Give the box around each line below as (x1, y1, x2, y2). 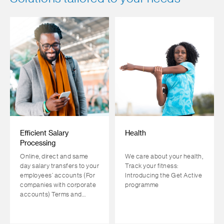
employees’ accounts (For (20, 172, 95, 178)
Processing (20, 140, 55, 147)
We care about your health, (125, 153, 203, 159)
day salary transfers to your (20, 162, 99, 169)
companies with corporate (20, 181, 96, 188)
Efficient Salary (20, 130, 68, 137)
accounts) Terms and (20, 191, 82, 197)
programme (125, 181, 159, 188)
